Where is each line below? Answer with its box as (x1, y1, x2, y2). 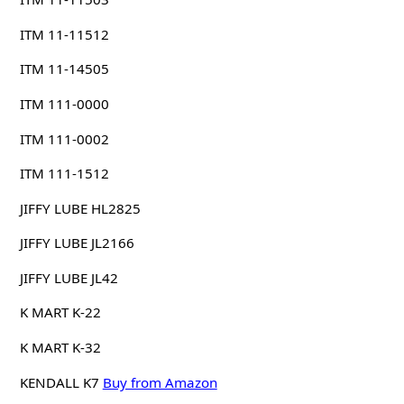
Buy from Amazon (102, 372, 217, 391)
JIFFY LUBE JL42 (19, 268, 118, 287)
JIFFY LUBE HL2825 (19, 198, 141, 217)
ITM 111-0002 (19, 129, 109, 148)
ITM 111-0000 (19, 94, 109, 113)
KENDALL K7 (19, 372, 99, 391)
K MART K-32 (19, 338, 101, 357)
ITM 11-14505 (19, 60, 109, 78)
